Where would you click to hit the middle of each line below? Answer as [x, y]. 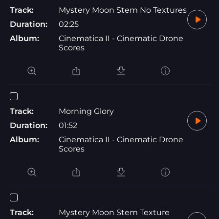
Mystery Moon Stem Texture [114, 212]
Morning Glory [86, 111]
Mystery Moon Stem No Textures [123, 10]
